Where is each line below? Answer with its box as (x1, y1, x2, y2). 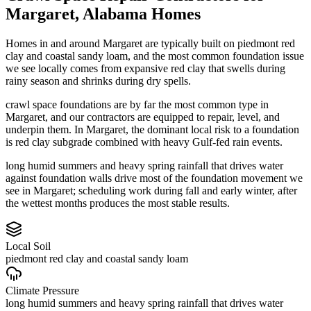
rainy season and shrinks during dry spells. (6, 74, 191, 87)
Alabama (83, 4, 147, 23)
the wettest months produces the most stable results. (6, 196, 230, 209)
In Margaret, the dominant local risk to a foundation (74, 123, 299, 135)
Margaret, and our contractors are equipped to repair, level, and (6, 110, 280, 123)
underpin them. (6, 123, 72, 135)
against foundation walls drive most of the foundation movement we (6, 171, 303, 184)
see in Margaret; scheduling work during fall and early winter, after (6, 184, 297, 196)
